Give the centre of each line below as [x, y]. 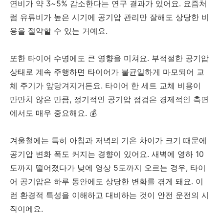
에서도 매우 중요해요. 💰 [53, 113]
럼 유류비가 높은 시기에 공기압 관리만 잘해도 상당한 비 [109, 17]
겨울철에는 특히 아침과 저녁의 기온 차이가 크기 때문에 [108, 141]
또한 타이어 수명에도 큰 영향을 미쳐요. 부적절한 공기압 [109, 58]
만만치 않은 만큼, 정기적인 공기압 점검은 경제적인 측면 [109, 99]
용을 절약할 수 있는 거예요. [59, 31]
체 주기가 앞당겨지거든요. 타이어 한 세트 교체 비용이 [105, 86]
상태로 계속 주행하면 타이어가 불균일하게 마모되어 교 [107, 72]
